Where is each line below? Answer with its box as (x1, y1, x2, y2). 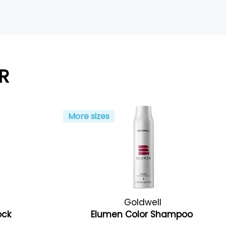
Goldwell (124, 196, 162, 208)
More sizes (68, 110, 110, 122)
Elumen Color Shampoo (90, 208, 195, 220)
